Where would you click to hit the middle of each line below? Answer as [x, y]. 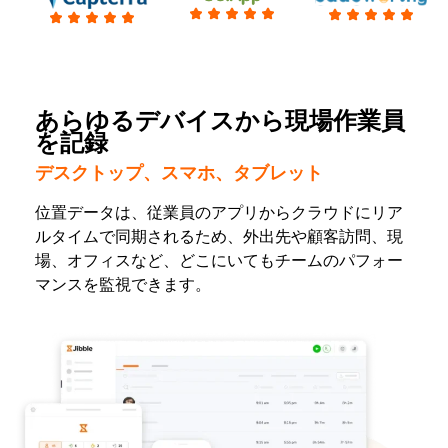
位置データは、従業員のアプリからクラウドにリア [219, 213]
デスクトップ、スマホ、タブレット [179, 173]
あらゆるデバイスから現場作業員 [220, 120]
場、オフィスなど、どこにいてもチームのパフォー [219, 261]
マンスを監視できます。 [123, 285]
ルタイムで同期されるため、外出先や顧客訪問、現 [219, 237]
